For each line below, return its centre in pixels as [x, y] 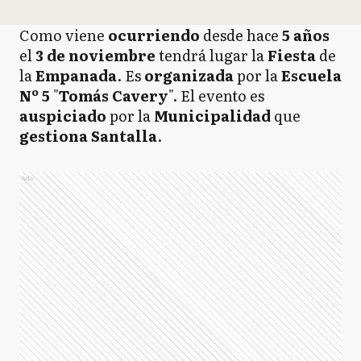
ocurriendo [156, 35]
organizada [191, 75]
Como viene [64, 35]
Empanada [76, 75]
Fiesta [293, 55]
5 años [304, 35]
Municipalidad [214, 116]
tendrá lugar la [212, 55]
